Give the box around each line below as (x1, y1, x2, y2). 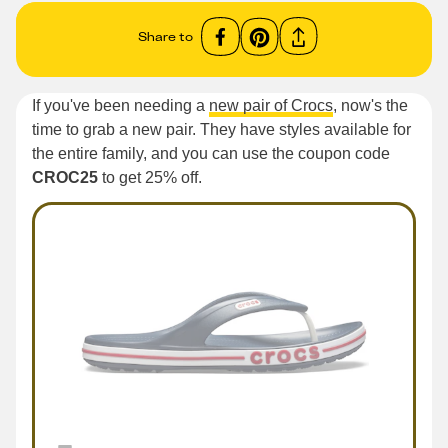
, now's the (333, 97, 408, 114)
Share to (138, 28, 193, 44)
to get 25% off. (98, 169, 202, 186)
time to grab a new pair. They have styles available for (32, 121, 411, 138)
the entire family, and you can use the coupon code (32, 145, 390, 162)
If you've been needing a (32, 97, 209, 114)
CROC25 (32, 169, 98, 186)
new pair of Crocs (209, 97, 333, 114)
